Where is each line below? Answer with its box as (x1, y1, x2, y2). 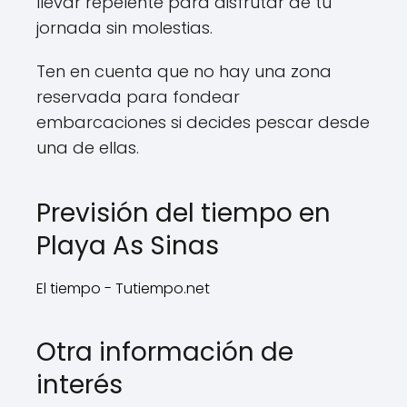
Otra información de (36, 334, 293, 370)
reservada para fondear (36, 85, 240, 108)
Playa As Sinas (36, 228, 219, 263)
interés (36, 367, 123, 402)
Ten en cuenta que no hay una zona (36, 60, 332, 83)
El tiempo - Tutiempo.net (36, 278, 210, 299)
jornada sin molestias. (36, 16, 213, 39)
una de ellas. (36, 136, 139, 159)
